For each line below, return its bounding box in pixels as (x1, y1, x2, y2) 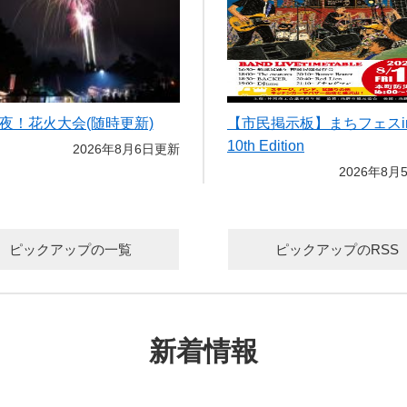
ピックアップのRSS (275, 242, 399, 257)
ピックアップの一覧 (8, 242, 132, 257)
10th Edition (227, 138, 304, 154)
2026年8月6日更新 (73, 142, 180, 156)
